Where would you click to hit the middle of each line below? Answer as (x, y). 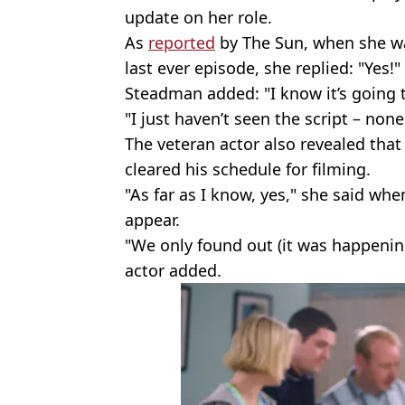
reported (182, 43)
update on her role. (198, 18)
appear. (152, 220)
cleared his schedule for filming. (248, 170)
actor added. (173, 271)
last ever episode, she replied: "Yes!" (263, 68)
